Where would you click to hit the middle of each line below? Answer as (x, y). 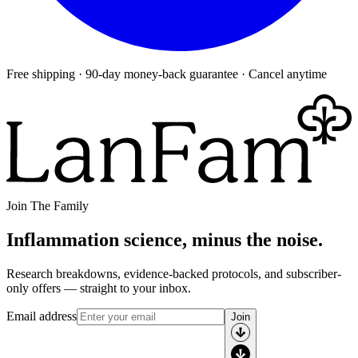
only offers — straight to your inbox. (99, 288)
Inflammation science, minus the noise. (165, 239)
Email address (42, 316)
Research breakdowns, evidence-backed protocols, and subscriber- (174, 273)
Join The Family (48, 205)
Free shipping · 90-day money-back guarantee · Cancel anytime (167, 74)
